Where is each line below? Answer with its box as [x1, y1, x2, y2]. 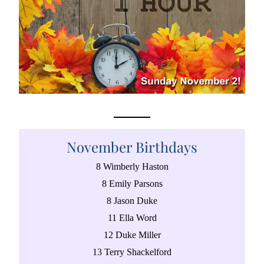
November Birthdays [67, 137, 197, 156]
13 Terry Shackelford [93, 247, 171, 257]
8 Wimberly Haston [95, 161, 169, 171]
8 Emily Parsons [101, 179, 163, 189]
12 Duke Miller [103, 230, 161, 240]
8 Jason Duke [107, 196, 157, 206]
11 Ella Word [107, 213, 157, 223]
